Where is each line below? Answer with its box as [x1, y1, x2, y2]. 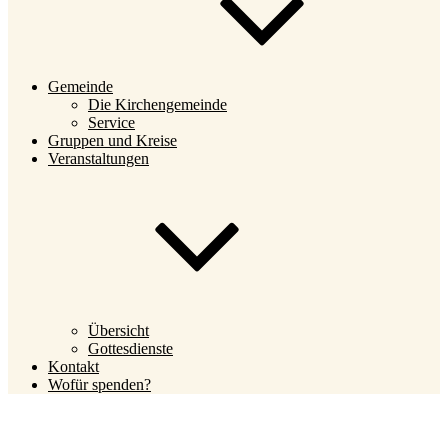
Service [88, 114, 135, 131]
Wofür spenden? [48, 376, 151, 393]
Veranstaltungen [48, 150, 149, 167]
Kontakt [48, 358, 99, 375]
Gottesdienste [88, 340, 173, 357]
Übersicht [88, 322, 149, 339]
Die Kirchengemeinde [88, 96, 227, 113]
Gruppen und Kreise [48, 132, 177, 149]
